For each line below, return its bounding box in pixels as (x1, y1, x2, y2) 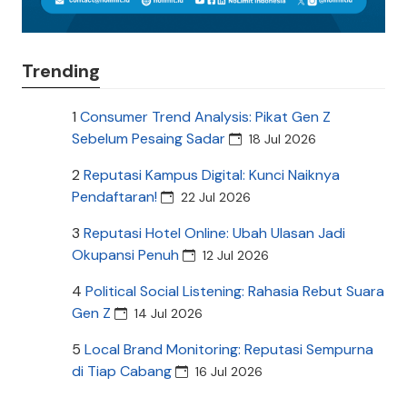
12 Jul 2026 (203, 247, 269, 264)
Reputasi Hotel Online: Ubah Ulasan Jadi (84, 223, 345, 243)
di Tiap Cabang (72, 362, 172, 382)
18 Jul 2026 (249, 131, 316, 148)
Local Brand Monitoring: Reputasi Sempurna (84, 340, 373, 360)
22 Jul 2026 (181, 189, 251, 206)
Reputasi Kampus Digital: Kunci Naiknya (84, 165, 340, 185)
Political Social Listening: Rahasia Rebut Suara (85, 282, 384, 302)
